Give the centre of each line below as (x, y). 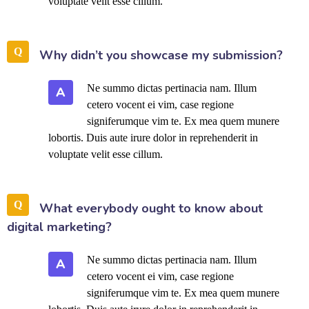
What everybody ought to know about (151, 208)
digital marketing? (59, 227)
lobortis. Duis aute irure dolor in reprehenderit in (153, 138)
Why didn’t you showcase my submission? (161, 55)
